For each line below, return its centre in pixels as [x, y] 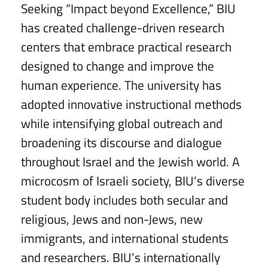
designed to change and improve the [118, 66]
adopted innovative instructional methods [131, 104]
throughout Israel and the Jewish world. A [130, 162]
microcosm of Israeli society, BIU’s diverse [133, 181]
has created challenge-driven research [123, 28]
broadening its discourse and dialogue [121, 143]
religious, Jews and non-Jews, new [112, 219]
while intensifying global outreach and [122, 124]
